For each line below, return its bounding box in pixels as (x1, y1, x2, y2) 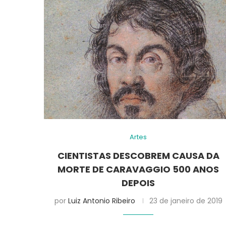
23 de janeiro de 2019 (149, 195, 222, 206)
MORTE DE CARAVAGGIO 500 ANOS (58, 162, 219, 176)
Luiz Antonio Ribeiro (68, 195, 135, 206)
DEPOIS (122, 176, 155, 189)
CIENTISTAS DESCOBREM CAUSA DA (57, 149, 219, 162)
